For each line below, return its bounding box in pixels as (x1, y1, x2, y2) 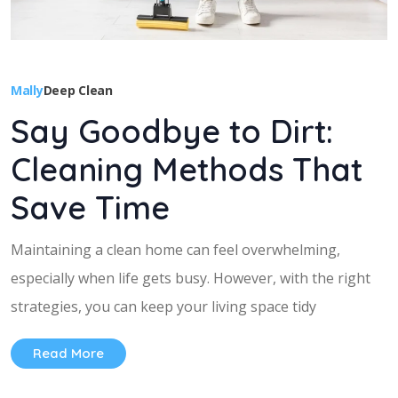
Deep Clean (43, 82, 113, 99)
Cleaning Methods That (11, 149, 362, 189)
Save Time (11, 187, 170, 227)
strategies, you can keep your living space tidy (11, 297, 316, 316)
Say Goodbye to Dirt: (11, 111, 333, 151)
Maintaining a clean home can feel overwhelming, (11, 240, 340, 259)
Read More (33, 345, 104, 362)
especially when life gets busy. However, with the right (11, 268, 370, 288)
